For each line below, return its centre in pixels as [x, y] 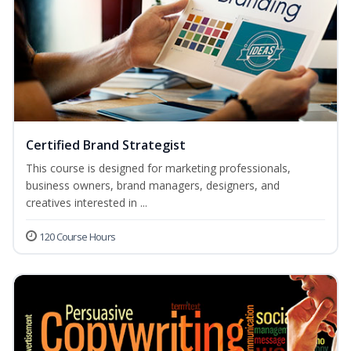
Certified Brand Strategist [106, 145]
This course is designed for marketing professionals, [158, 168]
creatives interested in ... [87, 203]
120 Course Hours [78, 237]
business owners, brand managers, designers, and [153, 186]
